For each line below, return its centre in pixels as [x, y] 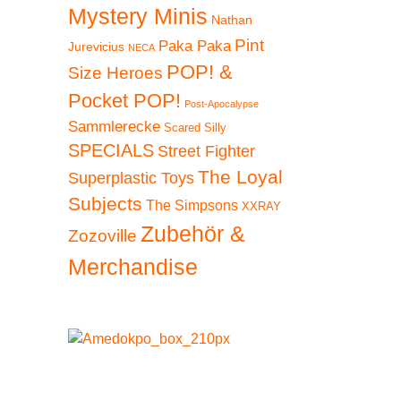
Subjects [105, 204]
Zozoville [102, 235]
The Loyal [240, 177]
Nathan [232, 20]
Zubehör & [193, 234]
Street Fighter [206, 151]
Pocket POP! [124, 101]
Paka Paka [195, 46]
